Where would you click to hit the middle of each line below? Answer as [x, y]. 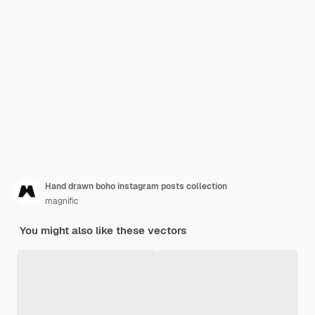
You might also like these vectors [103, 230]
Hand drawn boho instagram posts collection [136, 186]
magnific [62, 201]
